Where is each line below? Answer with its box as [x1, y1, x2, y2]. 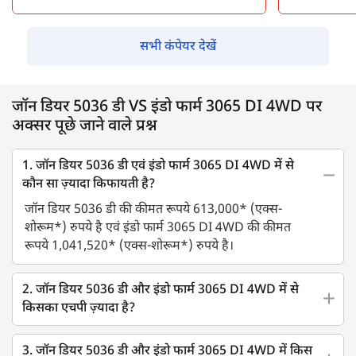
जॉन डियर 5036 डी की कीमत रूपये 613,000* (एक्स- [25, 202, 282, 219]
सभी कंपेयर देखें [140, 39, 216, 56]
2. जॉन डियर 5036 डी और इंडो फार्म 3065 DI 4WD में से [22, 282, 299, 299]
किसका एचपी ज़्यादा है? [22, 300, 135, 317]
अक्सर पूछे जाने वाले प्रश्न [12, 116, 157, 137]
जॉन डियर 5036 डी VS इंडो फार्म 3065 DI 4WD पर [12, 97, 322, 118]
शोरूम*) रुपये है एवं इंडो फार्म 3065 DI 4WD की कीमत [25, 220, 291, 237]
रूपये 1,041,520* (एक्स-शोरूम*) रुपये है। [25, 238, 234, 255]
